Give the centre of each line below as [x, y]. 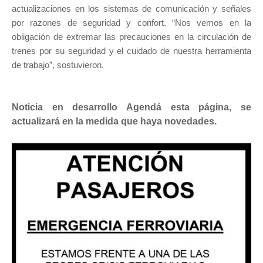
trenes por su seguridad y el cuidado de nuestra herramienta [131, 51]
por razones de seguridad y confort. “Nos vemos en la [131, 23]
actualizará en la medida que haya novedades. [114, 122]
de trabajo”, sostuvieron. [59, 65]
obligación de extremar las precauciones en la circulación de [131, 37]
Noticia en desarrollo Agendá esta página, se [131, 107]
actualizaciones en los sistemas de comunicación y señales [131, 9]
